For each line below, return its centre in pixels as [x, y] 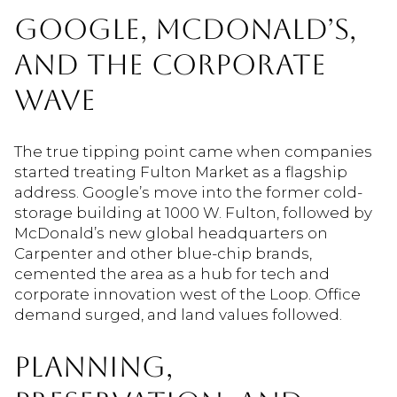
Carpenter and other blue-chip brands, [163, 254]
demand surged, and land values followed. [178, 315]
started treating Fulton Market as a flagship [181, 172]
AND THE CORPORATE [170, 65]
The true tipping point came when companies [193, 152]
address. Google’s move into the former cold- [188, 193]
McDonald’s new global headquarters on [171, 234]
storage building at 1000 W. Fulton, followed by [193, 213]
